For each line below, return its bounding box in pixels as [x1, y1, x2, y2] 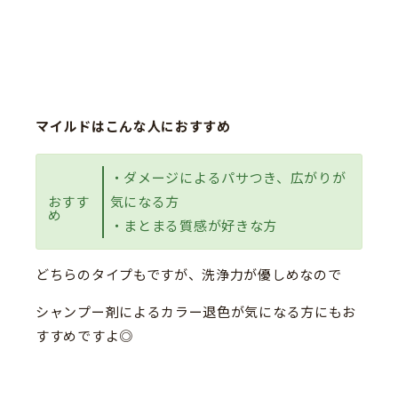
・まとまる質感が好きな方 [109, 218, 278, 234]
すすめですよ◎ [36, 329, 133, 345]
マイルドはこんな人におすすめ [36, 118, 231, 134]
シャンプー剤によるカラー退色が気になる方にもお [36, 305, 357, 321]
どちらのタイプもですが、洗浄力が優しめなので [36, 267, 342, 283]
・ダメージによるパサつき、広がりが [109, 170, 346, 186]
